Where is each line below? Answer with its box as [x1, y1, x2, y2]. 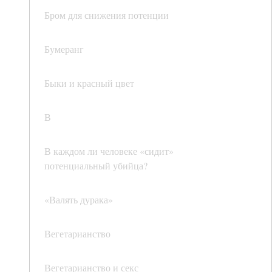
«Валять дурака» [44, 193, 113, 206]
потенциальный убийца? [44, 159, 148, 172]
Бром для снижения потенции [44, 8, 169, 22]
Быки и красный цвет [44, 76, 134, 90]
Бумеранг [44, 42, 84, 56]
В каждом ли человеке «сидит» [44, 144, 174, 158]
